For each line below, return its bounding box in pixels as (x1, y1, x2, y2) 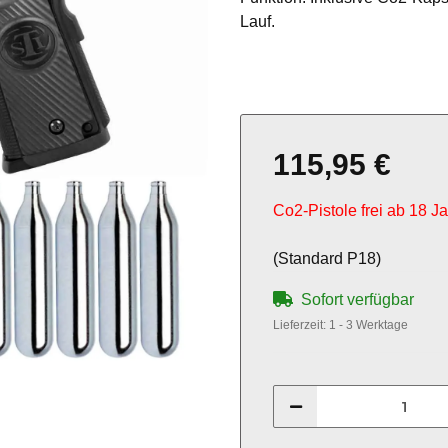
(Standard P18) (273, 250, 381, 267)
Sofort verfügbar (301, 291, 414, 308)
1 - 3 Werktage (329, 318, 408, 332)
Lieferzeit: (273, 318, 329, 332)
